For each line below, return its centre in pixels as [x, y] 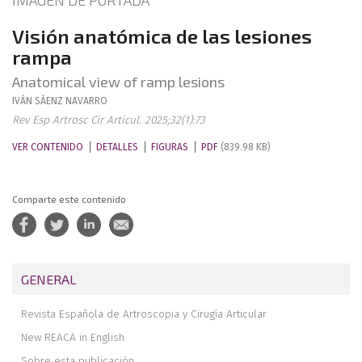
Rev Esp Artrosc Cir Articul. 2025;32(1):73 [109, 120]
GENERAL [49, 279]
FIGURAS [170, 147]
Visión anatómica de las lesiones [162, 36]
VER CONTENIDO [48, 147]
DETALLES [117, 147]
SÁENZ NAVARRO [71, 101]
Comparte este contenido [69, 199]
